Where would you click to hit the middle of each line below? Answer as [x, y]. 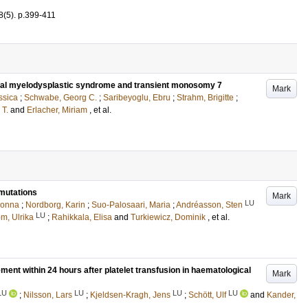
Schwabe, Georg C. [60, 98]
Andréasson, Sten [209, 205]
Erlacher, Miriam [57, 110]
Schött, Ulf [207, 295]
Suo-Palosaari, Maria [131, 205]
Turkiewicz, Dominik [168, 217]
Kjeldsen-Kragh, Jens [130, 295]
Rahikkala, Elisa [82, 217]
